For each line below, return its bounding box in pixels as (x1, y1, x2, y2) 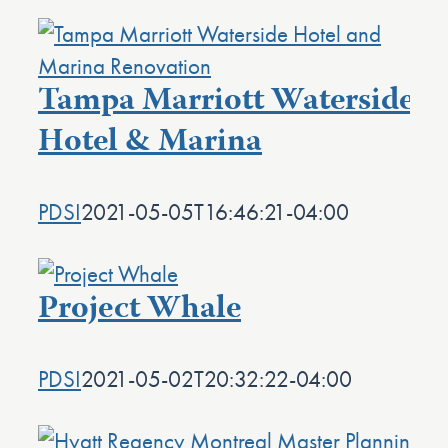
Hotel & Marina (38, 117, 262, 169)
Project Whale (38, 284, 241, 336)
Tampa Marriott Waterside (38, 76, 414, 128)
